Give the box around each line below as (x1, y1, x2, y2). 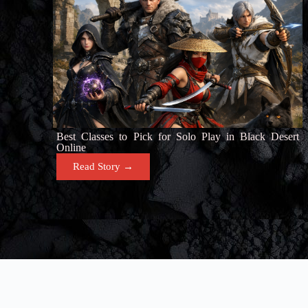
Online (56, 142, 87, 153)
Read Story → (73, 161, 134, 172)
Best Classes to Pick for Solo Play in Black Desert (56, 131, 300, 142)
